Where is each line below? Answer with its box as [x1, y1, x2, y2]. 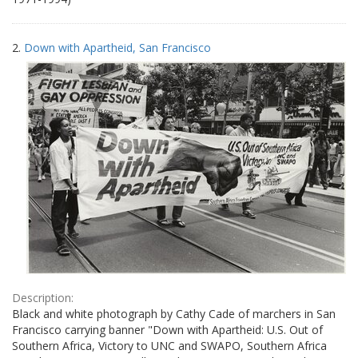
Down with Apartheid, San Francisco [24, 39, 211, 55]
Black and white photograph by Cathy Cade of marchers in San [12, 305, 336, 321]
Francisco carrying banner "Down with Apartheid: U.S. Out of [12, 321, 323, 337]
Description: [12, 289, 74, 305]
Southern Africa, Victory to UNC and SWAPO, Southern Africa [12, 337, 327, 353]
